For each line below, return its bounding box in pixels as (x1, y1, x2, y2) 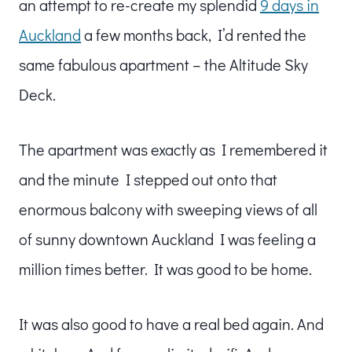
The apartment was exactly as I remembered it (19, 138, 328, 159)
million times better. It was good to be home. (19, 258, 312, 279)
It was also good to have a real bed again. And (19, 313, 324, 334)
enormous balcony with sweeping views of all (19, 198, 317, 219)
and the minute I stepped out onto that (19, 168, 277, 189)
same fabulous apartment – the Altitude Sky (19, 53, 308, 75)
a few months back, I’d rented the (81, 24, 306, 45)
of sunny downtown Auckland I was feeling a (19, 228, 316, 249)
